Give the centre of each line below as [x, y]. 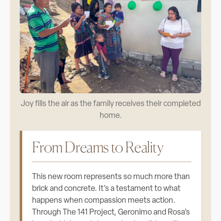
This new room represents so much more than [111, 177]
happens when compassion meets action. [104, 201]
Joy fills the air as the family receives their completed [110, 104]
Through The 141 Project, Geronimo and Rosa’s [111, 212]
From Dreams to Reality [98, 147]
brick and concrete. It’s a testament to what [107, 189]
